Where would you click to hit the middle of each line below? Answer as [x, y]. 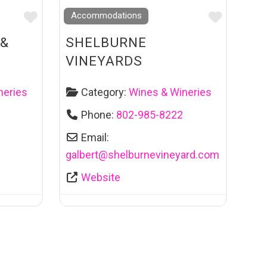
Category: [105, 92]
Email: [95, 138]
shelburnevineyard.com [163, 155]
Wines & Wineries [170, 92]
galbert [82, 155]
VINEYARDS [104, 60]
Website [101, 178]
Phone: [99, 115]
